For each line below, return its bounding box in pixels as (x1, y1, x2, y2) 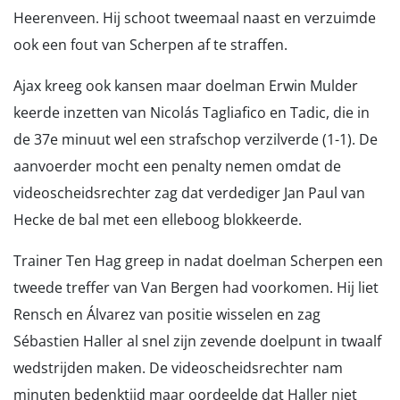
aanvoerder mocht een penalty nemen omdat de (13, 156, 341, 176)
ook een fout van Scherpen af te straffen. (13, 35, 287, 54)
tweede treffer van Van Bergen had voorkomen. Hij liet (13, 278, 379, 297)
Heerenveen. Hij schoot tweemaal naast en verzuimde (13, 8, 376, 28)
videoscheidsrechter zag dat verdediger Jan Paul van (13, 183, 365, 203)
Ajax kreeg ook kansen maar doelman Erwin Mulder (13, 76, 358, 96)
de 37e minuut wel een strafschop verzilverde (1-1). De (13, 129, 378, 149)
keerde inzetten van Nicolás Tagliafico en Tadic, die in (13, 103, 370, 122)
